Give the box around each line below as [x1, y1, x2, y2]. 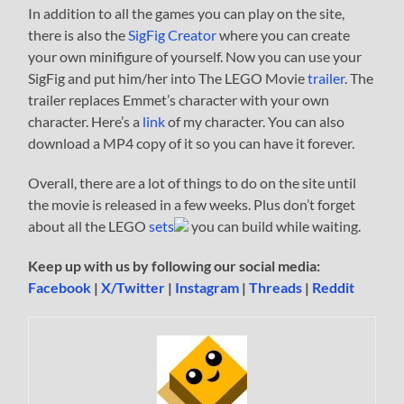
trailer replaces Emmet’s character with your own [28, 90, 330, 108]
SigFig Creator [128, 25, 217, 43]
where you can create [216, 25, 351, 43]
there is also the [28, 25, 129, 43]
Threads [249, 278, 303, 296]
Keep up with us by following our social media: [28, 256, 321, 274]
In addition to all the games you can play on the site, [28, 4, 345, 22]
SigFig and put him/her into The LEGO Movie [28, 69, 308, 87]
